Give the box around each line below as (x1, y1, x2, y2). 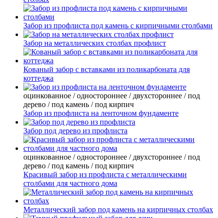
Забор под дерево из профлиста (23, 127, 127, 135)
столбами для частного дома (23, 179, 117, 188)
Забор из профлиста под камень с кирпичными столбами (23, 21, 213, 30)
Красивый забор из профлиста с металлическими (23, 170, 187, 179)
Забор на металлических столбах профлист (23, 39, 166, 48)
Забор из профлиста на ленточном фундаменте (23, 109, 179, 118)
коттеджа (23, 74, 54, 83)
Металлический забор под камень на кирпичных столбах (23, 205, 213, 214)
